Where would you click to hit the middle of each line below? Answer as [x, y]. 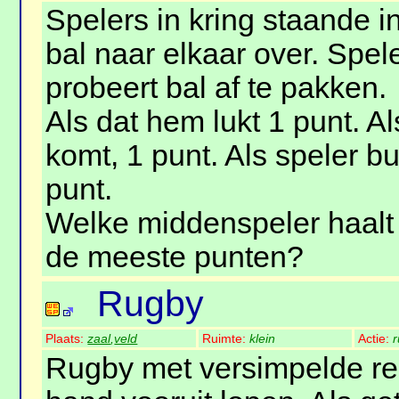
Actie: [376, 339]
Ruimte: [226, 339]
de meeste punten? [175, 257]
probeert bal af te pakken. [216, 88]
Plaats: [67, 339]
